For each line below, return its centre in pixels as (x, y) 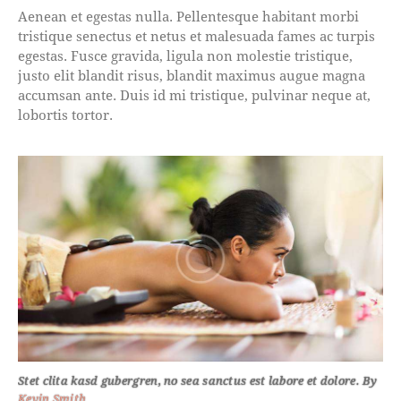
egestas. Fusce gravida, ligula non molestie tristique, (185, 55)
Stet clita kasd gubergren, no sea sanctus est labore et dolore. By (198, 380)
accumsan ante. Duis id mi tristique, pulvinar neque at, (194, 95)
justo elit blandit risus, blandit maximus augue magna (192, 75)
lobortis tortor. (65, 115)
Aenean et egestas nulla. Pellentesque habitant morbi (188, 16)
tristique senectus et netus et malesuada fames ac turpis (196, 36)
